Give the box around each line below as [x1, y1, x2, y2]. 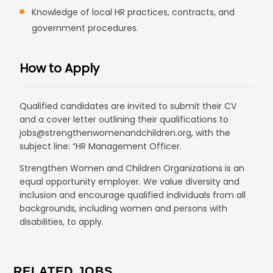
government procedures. [32, 22, 139, 34]
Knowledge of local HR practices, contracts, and [32, 6, 235, 18]
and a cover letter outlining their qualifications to [19, 113, 229, 126]
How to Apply [19, 60, 100, 77]
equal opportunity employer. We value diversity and [19, 175, 240, 188]
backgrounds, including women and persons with [19, 202, 228, 214]
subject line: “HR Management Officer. [19, 140, 182, 152]
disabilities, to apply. [19, 216, 104, 228]
